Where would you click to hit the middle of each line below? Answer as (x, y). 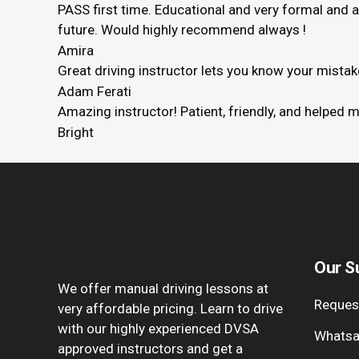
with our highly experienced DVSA (158, 329)
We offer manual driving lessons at (163, 288)
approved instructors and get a (150, 349)
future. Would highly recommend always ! (182, 30)
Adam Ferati (95, 91)
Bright (76, 132)
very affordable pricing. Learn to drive (170, 309)
